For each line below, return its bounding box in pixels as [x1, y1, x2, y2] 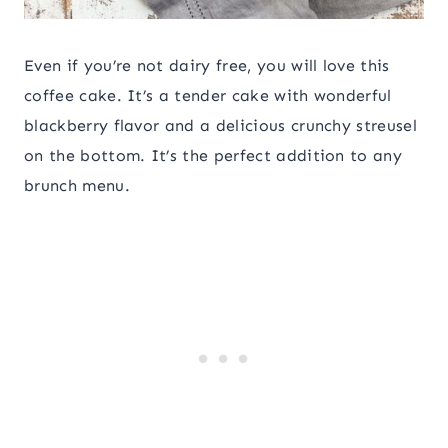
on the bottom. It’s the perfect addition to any [24, 146, 403, 166]
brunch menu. [24, 176, 130, 196]
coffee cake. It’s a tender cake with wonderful [24, 86, 392, 106]
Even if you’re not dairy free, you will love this [24, 56, 390, 76]
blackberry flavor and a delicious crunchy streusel [24, 116, 418, 136]
